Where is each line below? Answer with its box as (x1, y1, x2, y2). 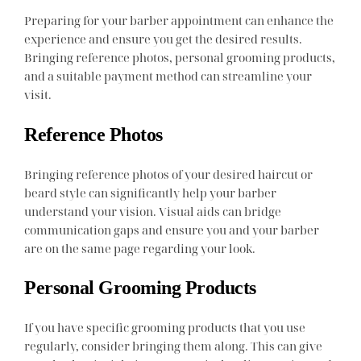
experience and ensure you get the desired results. (24, 31, 303, 48)
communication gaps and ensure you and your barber (24, 221, 320, 238)
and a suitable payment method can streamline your (24, 68, 313, 85)
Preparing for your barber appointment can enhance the (24, 12, 334, 29)
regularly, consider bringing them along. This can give (24, 337, 323, 354)
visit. (24, 86, 52, 103)
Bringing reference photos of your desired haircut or (24, 165, 313, 182)
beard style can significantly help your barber (24, 184, 277, 201)
